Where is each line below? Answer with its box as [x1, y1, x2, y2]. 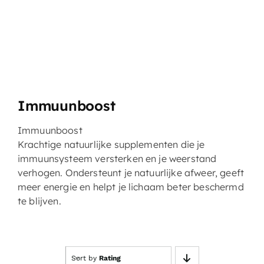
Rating [98, 253, 121, 262]
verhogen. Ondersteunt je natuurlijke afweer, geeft [17, 166, 244, 179]
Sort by [71, 253, 99, 262]
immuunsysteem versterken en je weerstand [17, 152, 217, 164]
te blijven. [17, 194, 61, 207]
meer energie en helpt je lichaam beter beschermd [17, 180, 244, 193]
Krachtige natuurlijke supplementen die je [17, 138, 205, 150]
